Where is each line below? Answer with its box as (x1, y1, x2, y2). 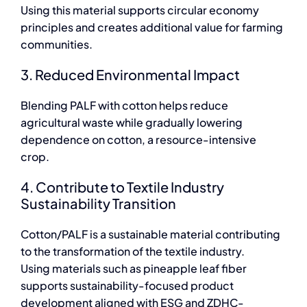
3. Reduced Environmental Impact (20, 65, 240, 83)
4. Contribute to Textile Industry (20, 177, 224, 195)
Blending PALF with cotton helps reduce (20, 97, 228, 112)
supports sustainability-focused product (20, 278, 234, 293)
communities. (20, 36, 93, 51)
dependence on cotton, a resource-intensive (20, 132, 256, 147)
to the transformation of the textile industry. (20, 243, 245, 258)
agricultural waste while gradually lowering (20, 114, 243, 130)
